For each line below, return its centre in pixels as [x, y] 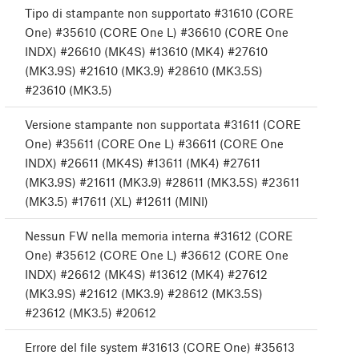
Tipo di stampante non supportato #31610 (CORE [159, 13]
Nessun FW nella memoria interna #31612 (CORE [159, 236]
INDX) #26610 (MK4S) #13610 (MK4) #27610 [146, 52]
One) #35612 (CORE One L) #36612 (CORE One [157, 255]
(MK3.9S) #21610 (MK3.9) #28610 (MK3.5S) [144, 71]
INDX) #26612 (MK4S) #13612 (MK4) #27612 [146, 274]
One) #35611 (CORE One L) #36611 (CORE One [154, 144]
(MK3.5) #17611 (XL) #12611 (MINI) [117, 202]
